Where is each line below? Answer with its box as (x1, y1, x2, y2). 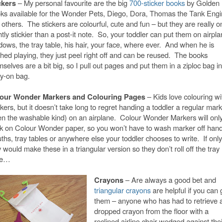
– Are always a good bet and (123, 174, 216, 185)
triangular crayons (94, 185, 151, 195)
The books (174, 50, 208, 60)
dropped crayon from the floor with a (94, 206, 209, 216)
